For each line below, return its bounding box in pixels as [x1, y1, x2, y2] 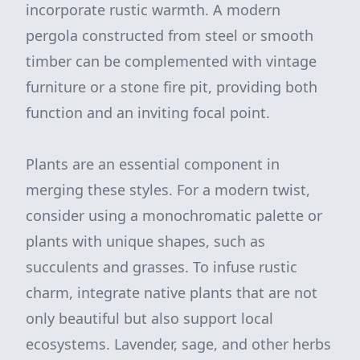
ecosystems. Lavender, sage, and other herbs [26, 334, 331, 354]
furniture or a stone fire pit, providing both [26, 77, 317, 96]
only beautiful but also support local [26, 309, 273, 328]
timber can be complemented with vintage [26, 51, 317, 71]
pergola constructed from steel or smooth [26, 26, 313, 45]
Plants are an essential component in [26, 154, 280, 174]
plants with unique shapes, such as [26, 231, 265, 251]
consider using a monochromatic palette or [26, 206, 322, 225]
